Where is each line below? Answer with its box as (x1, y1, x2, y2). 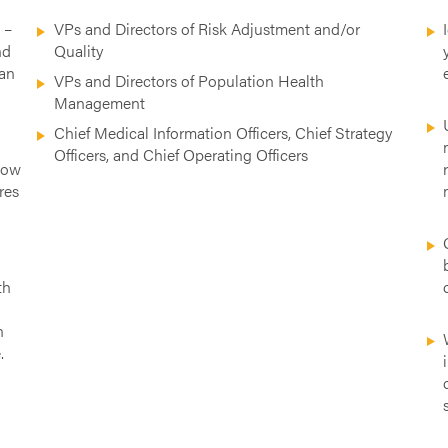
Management (53, 90, 149, 114)
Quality (53, 38, 103, 62)
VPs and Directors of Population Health (53, 68, 324, 92)
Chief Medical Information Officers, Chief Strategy (53, 121, 392, 144)
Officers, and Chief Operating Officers (53, 143, 312, 166)
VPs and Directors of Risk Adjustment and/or (53, 16, 360, 40)
